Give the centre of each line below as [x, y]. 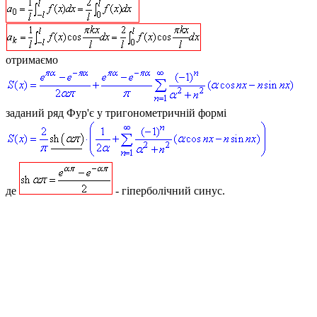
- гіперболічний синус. [169, 191]
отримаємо [32, 60]
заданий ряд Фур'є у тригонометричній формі [116, 113]
